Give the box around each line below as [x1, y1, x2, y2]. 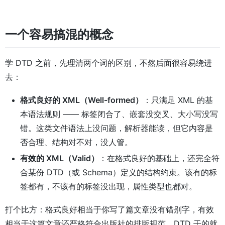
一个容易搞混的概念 [5, 28, 114, 41]
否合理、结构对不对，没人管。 [20, 137, 133, 147]
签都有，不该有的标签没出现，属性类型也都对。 [20, 181, 197, 191]
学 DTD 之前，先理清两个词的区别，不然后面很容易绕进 [5, 58, 212, 68]
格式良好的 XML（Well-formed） [20, 95, 143, 105]
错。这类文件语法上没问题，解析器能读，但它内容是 [20, 123, 213, 133]
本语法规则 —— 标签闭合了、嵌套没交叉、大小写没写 [20, 109, 218, 119]
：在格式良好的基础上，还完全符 [99, 153, 219, 163]
